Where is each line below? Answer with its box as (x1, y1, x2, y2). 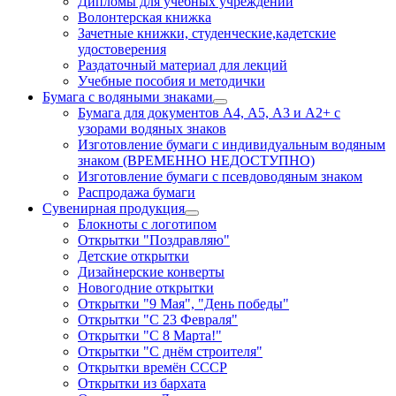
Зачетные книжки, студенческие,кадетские (78, 26, 336, 42)
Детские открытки (78, 248, 189, 264)
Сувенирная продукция (42, 201, 185, 217)
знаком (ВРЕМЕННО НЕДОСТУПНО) (78, 153, 315, 169)
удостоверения (78, 42, 166, 57)
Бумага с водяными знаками (42, 89, 213, 105)
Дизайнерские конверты (78, 264, 225, 280)
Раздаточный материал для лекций (78, 57, 287, 73)
